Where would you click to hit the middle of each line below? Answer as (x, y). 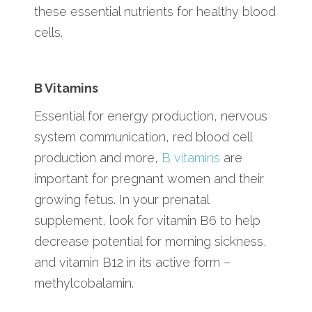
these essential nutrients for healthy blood (155, 11)
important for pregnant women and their (149, 178)
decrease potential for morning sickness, (150, 241)
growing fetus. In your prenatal (122, 199)
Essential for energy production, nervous (151, 116)
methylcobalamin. (84, 283)
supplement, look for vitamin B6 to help (147, 220)
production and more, (96, 157)
